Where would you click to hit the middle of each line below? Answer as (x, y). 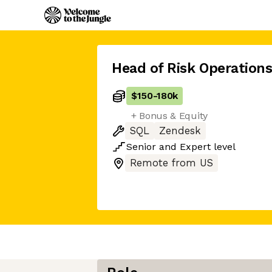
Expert (195, 147)
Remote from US (172, 163)
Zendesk (180, 131)
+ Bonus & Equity (169, 116)
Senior (141, 147)
